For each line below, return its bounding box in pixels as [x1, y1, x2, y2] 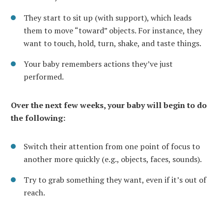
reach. [24, 187, 45, 198]
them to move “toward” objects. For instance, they [24, 25, 202, 36]
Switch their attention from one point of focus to [24, 141, 200, 152]
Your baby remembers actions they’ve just [24, 58, 173, 70]
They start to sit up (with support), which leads [24, 12, 192, 24]
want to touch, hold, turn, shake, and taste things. [24, 38, 201, 49]
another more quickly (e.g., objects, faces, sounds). [24, 154, 202, 165]
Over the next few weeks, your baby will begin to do [11, 100, 207, 111]
